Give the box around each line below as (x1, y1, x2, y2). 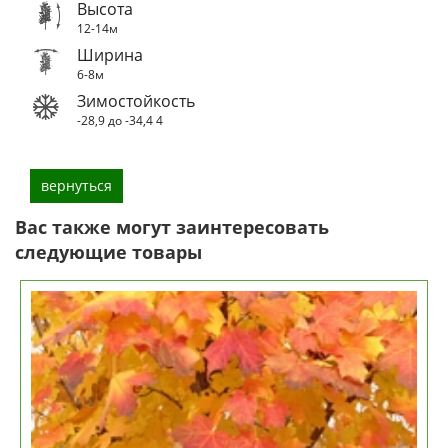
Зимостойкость (77, 89, 195, 112)
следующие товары (15, 239, 202, 264)
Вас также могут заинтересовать (15, 214, 329, 239)
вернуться (41, 175, 112, 195)
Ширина (77, 43, 143, 66)
